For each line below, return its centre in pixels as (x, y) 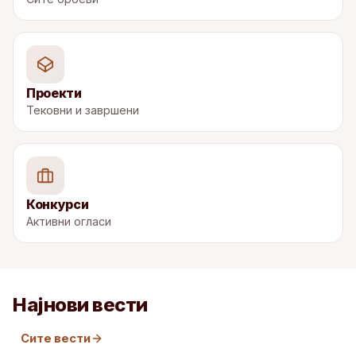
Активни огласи (69, 221)
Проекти (54, 93)
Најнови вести (80, 304)
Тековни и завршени (83, 110)
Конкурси (58, 204)
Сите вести (56, 338)
